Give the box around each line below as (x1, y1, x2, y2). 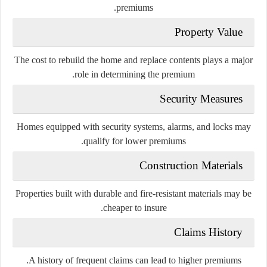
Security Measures (160, 92, 243, 105)
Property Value (175, 25, 243, 38)
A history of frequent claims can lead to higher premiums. (28, 254, 241, 265)
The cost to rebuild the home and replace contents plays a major (14, 54, 253, 65)
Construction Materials (139, 159, 243, 172)
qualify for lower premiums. (83, 135, 186, 146)
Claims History (174, 225, 243, 238)
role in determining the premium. (74, 69, 195, 79)
